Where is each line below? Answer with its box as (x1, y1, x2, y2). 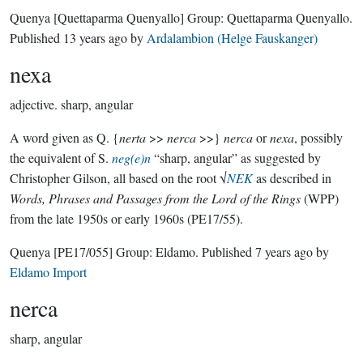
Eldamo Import (10, 263, 87, 280)
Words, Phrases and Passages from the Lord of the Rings (10, 190, 301, 207)
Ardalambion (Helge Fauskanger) (147, 29, 318, 46)
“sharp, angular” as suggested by (151, 149, 321, 166)
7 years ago (255, 243, 313, 260)
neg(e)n (112, 149, 151, 166)
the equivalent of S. (10, 149, 112, 166)
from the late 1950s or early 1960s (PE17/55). (10, 210, 243, 227)
